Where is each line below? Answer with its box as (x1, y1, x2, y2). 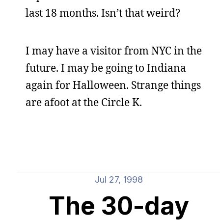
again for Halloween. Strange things (26, 78, 201, 92)
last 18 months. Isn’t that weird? (26, 6, 180, 20)
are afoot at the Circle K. (26, 95, 142, 109)
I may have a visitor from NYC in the (26, 44, 202, 57)
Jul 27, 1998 (95, 174, 143, 185)
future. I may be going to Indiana (26, 61, 186, 75)
